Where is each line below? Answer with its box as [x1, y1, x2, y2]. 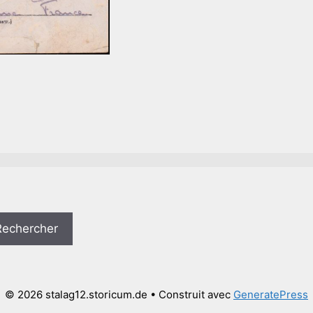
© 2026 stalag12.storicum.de [5, 287, 147, 301]
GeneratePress [233, 287, 308, 301]
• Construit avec [147, 287, 233, 301]
